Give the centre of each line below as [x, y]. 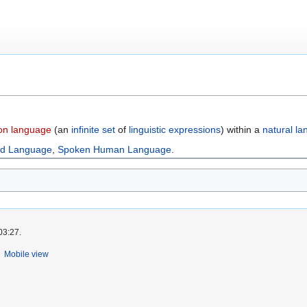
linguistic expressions [175, 129]
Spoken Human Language [115, 149]
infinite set [93, 129]
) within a [242, 129]
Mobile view [26, 255]
